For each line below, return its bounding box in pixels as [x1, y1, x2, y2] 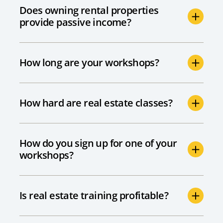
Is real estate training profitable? [19, 189, 168, 203]
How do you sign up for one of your [19, 136, 177, 150]
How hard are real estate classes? [19, 96, 173, 110]
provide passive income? [19, 15, 131, 29]
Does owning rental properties [19, 3, 159, 17]
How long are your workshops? [19, 56, 159, 70]
